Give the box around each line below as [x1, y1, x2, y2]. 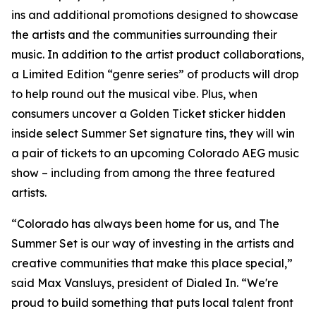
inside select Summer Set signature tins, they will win [11, 126, 295, 141]
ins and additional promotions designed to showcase [11, 8, 298, 23]
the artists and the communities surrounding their [11, 28, 277, 42]
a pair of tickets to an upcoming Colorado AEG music [11, 146, 299, 161]
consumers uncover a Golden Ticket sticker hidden [11, 107, 286, 121]
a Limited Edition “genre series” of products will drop [11, 67, 299, 82]
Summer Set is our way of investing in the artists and [11, 236, 294, 251]
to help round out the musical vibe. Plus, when [11, 87, 257, 102]
